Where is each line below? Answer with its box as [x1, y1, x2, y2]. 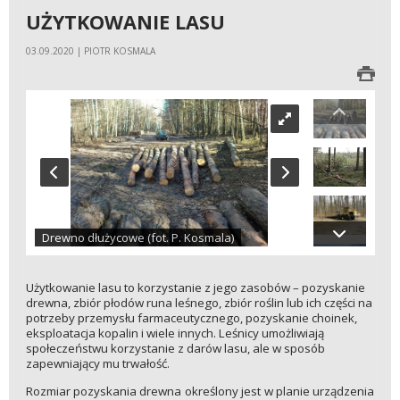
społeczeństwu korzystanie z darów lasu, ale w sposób [25, 340, 325, 357]
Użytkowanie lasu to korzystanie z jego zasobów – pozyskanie [25, 279, 365, 296]
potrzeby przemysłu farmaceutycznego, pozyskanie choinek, [25, 310, 357, 327]
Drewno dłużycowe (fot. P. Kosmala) [41, 229, 234, 246]
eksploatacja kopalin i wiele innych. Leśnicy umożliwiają [25, 325, 324, 342]
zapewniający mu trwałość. [25, 355, 170, 372]
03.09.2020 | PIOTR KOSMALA [25, 44, 155, 57]
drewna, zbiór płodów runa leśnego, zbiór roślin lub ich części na [25, 295, 372, 312]
